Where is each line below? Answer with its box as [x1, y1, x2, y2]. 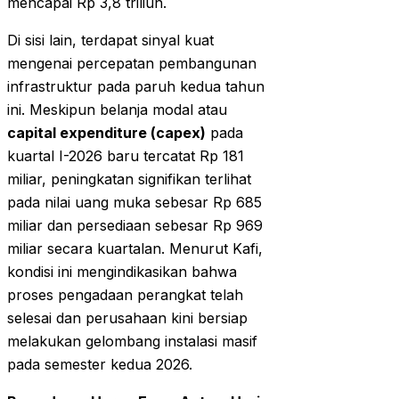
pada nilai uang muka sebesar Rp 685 [7, 193, 262, 212]
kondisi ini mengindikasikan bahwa [7, 263, 237, 281]
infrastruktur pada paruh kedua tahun [7, 77, 265, 96]
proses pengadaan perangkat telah [7, 286, 243, 305]
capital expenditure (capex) [7, 124, 206, 142]
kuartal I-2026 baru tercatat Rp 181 [7, 147, 244, 166]
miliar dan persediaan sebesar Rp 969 [7, 216, 263, 235]
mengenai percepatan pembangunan [7, 54, 256, 73]
